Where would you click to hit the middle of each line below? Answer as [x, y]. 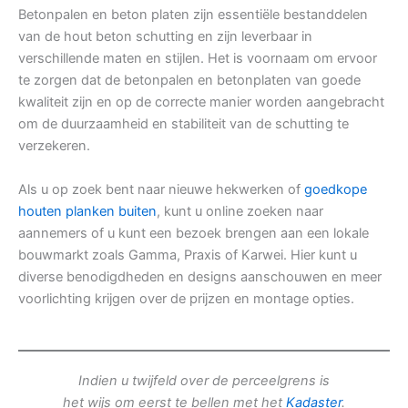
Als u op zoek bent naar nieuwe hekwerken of [161, 190]
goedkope [336, 190]
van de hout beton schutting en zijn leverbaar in [165, 37]
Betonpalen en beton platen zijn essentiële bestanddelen [193, 15]
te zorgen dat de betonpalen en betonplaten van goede [189, 81]
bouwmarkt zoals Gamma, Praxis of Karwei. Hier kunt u [188, 255]
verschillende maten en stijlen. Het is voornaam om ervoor [198, 59]
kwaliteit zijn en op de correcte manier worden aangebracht [201, 102]
